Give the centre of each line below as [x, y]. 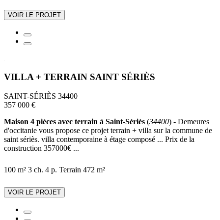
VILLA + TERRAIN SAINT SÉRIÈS [80, 77]
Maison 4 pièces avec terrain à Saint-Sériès [74, 121]
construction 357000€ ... [41, 148]
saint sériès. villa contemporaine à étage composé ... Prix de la [99, 139]
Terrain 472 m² [82, 169]
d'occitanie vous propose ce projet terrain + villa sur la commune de [108, 130]
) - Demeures [189, 121]
